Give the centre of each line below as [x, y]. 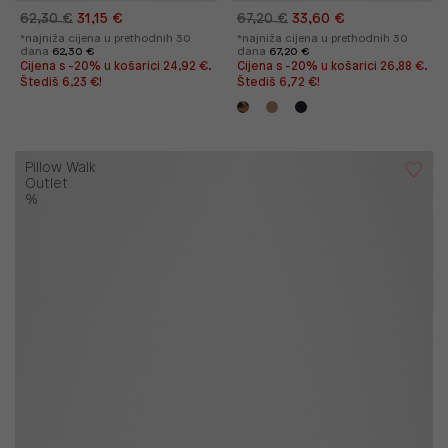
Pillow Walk [60, 169]
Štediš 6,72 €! [278, 83]
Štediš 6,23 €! [61, 83]
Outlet [46, 185]
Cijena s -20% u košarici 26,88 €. [331, 67]
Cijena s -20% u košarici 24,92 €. [115, 67]
